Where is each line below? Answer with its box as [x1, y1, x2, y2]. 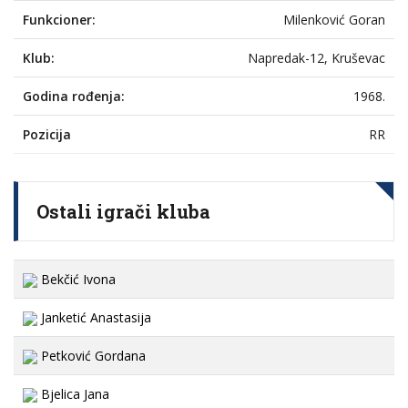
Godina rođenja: [23, 87, 125, 105]
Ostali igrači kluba [36, 199, 210, 223]
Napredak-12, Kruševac [248, 49, 385, 66]
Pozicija [23, 126, 71, 143]
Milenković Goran [283, 11, 385, 28]
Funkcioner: [23, 11, 96, 28]
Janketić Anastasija [37, 309, 151, 326]
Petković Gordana [37, 347, 146, 364]
